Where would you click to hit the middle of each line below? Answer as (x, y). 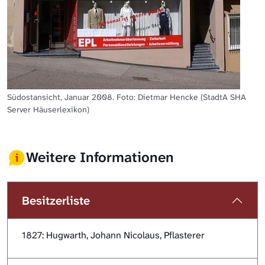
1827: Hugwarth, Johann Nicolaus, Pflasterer (113, 235)
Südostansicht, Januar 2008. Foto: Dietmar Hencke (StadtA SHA (127, 97)
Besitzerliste (56, 200)
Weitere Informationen (100, 157)
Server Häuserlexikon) (48, 109)
